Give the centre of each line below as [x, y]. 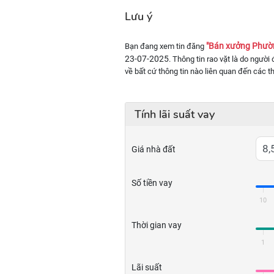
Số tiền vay [152, 183]
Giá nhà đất [154, 149]
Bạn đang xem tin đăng [165, 46]
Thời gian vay [157, 225]
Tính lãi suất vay [175, 114]
